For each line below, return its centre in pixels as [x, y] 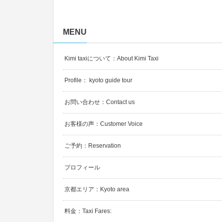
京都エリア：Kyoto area [97, 190]
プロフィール [82, 168]
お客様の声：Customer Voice [104, 124]
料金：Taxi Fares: [88, 211]
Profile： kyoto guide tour [98, 81]
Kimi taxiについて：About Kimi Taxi [111, 59]
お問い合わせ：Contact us [100, 102]
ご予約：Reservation [93, 146]
